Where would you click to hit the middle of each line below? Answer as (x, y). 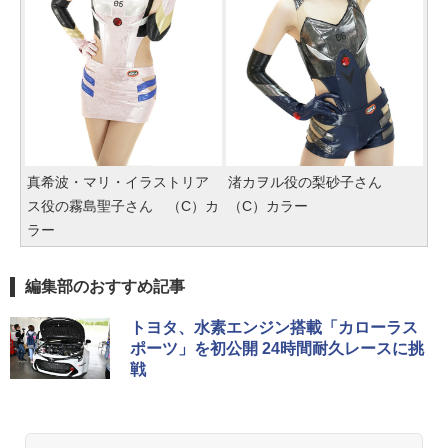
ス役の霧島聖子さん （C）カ (123, 205)
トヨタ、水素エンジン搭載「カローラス (274, 327)
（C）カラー (268, 205)
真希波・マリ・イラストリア (118, 181)
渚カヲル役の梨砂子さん (312, 181)
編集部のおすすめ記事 (105, 286)
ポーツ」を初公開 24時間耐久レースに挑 (277, 348)
